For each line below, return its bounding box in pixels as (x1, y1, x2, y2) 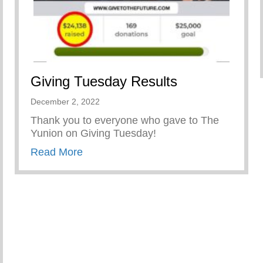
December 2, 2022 (31, 97, 100, 107)
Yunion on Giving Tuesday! (31, 127, 156, 140)
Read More (31, 146, 83, 159)
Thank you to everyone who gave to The (31, 114, 219, 127)
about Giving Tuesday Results (82, 146, 222, 158)
